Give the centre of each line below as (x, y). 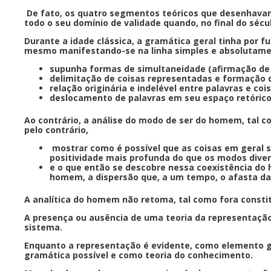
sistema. (44, 227)
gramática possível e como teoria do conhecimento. (140, 255)
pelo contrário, (56, 129)
